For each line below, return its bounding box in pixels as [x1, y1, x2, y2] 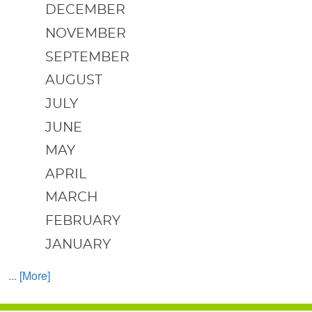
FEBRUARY [45, 214, 120, 228]
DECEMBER [45, 3, 125, 17]
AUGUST [45, 74, 102, 88]
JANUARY [45, 237, 111, 251]
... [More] [8, 267, 50, 283]
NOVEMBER [45, 26, 126, 40]
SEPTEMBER [45, 50, 130, 64]
